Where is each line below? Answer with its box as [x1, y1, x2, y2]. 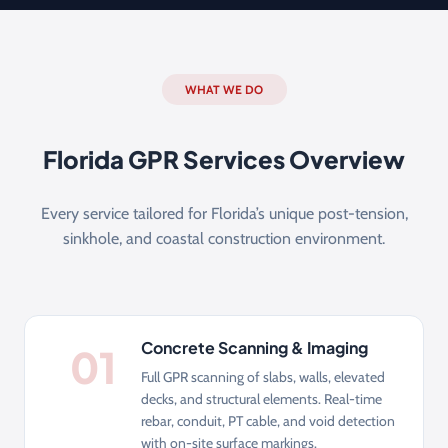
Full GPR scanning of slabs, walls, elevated [141, 367, 385, 386]
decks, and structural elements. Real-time [141, 389, 382, 408]
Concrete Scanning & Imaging [141, 336, 368, 358]
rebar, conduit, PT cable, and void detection [141, 411, 395, 430]
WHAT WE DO [185, 81, 263, 97]
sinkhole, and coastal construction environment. [63, 228, 385, 248]
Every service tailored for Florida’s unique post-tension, [40, 203, 408, 223]
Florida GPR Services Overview [43, 143, 405, 174]
